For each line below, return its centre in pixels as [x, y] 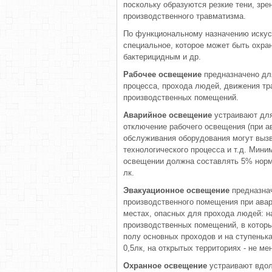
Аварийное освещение [168, 115]
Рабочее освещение [162, 74]
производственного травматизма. [185, 16]
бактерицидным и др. [162, 57]
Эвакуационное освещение [178, 190]
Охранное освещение [166, 266]
